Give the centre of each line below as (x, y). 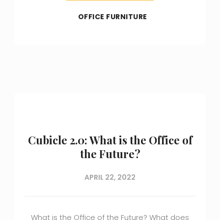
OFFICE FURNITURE (112, 17)
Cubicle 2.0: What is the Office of (110, 140)
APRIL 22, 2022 (110, 178)
